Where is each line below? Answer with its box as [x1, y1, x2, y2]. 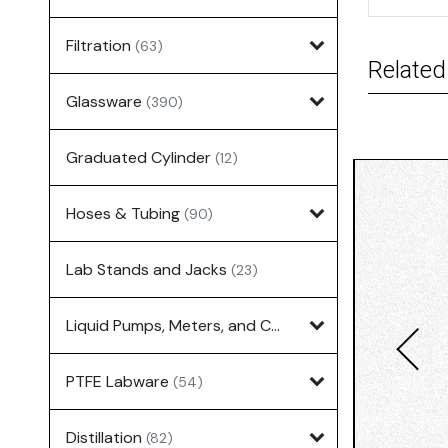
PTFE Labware [65, 370, 173, 392]
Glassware [65, 90, 146, 112]
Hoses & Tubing [65, 202, 184, 224]
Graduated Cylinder [65, 146, 215, 168]
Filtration [65, 34, 135, 56]
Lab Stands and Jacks [65, 258, 231, 280]
